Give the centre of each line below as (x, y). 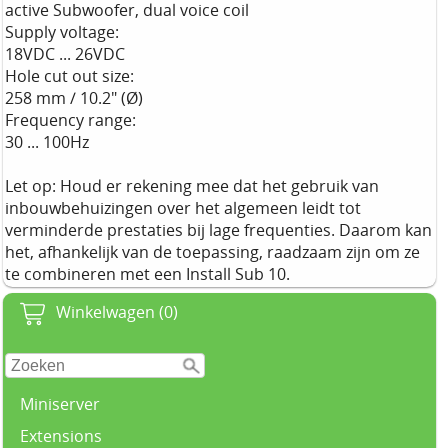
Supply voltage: (62, 32)
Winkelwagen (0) (117, 312)
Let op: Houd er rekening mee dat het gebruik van (192, 186)
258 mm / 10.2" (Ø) (74, 98)
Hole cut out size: (69, 76)
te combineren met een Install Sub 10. (147, 274)
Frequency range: (70, 120)
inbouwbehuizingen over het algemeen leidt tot (183, 208)
